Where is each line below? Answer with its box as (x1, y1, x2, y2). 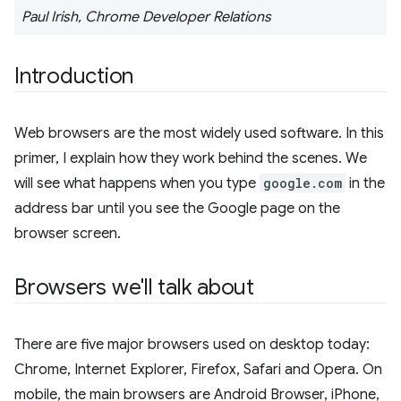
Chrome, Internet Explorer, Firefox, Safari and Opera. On (14, 361, 382, 379)
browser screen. (14, 225, 121, 243)
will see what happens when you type (14, 175, 260, 192)
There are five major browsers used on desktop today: (14, 336, 370, 354)
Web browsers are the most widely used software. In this (14, 124, 384, 142)
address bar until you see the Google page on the (14, 200, 340, 218)
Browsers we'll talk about (14, 274, 254, 301)
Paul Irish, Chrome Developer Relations (21, 8, 271, 26)
